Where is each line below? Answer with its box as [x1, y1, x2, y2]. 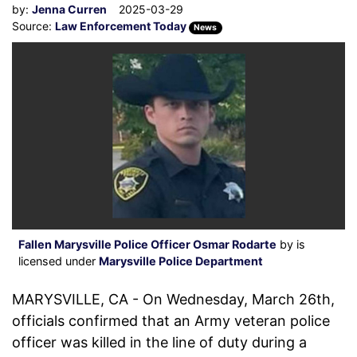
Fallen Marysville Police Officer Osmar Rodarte [18, 237, 277, 252]
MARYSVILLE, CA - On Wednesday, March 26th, [12, 291, 335, 308]
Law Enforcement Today [55, 19, 189, 33]
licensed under [18, 254, 99, 269]
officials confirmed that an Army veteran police [12, 312, 330, 330]
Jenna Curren [32, 2, 107, 16]
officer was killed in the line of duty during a [12, 334, 307, 351]
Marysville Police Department [99, 254, 263, 269]
